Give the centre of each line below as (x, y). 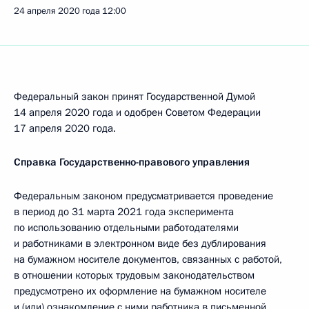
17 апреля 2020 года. (65, 128)
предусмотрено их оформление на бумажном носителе (140, 291)
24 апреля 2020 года (57, 11)
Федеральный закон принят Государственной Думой (134, 97)
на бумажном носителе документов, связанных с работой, (148, 259)
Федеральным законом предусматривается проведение (143, 196)
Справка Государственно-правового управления (132, 162)
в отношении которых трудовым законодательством (134, 275)
